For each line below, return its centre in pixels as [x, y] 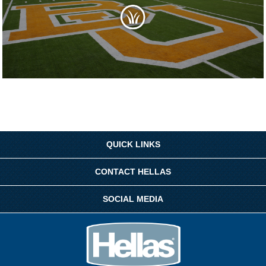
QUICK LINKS [133, 145]
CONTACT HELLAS [133, 172]
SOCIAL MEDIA [133, 199]
